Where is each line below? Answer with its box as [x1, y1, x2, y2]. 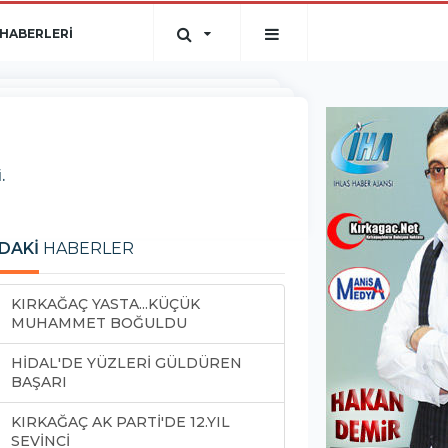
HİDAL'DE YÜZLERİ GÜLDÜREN [11, 354, 242, 372]
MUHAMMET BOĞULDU [11, 314, 187, 332]
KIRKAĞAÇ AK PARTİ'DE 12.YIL [11, 413, 230, 431]
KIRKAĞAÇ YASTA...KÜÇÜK [11, 295, 200, 313]
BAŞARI [11, 373, 67, 391]
